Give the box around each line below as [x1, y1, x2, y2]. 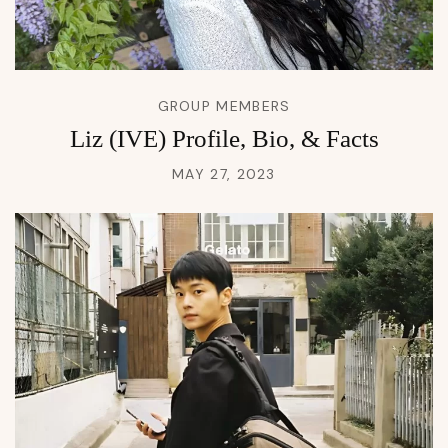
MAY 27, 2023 [172, 164, 276, 183]
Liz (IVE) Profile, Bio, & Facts [69, 124, 379, 152]
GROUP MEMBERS [157, 96, 291, 115]
